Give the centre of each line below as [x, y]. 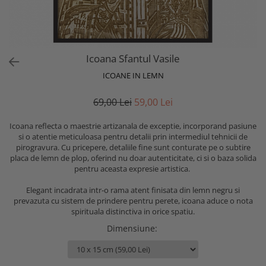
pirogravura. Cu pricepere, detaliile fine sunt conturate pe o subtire [133, 147]
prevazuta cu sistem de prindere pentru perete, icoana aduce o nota [133, 201]
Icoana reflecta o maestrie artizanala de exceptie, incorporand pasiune [133, 126]
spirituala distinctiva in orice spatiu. [133, 211]
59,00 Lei [153, 102]
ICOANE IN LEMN [133, 75]
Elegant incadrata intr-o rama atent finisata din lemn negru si [133, 190]
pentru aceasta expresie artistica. [133, 169]
